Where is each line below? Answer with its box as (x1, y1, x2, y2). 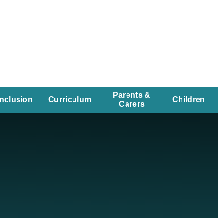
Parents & (112, 91, 151, 100)
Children (172, 95, 205, 104)
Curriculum (48, 95, 91, 104)
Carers (119, 100, 145, 109)
